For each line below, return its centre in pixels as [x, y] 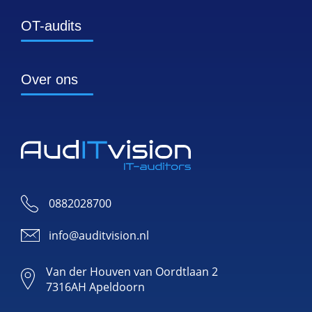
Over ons [49, 80]
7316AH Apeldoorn [96, 287]
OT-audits [51, 26]
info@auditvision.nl [99, 235]
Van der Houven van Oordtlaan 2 [132, 271]
